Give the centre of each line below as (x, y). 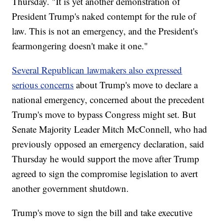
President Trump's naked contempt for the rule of (104, 16)
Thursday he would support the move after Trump (106, 159)
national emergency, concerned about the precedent (108, 100)
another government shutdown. (71, 188)
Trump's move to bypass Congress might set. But (104, 114)
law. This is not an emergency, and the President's (105, 31)
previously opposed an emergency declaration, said (108, 144)
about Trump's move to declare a (137, 85)
